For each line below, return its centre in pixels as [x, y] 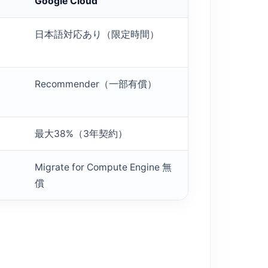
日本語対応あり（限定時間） [97, 35]
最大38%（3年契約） [81, 134]
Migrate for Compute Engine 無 [103, 167]
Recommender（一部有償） [96, 84]
